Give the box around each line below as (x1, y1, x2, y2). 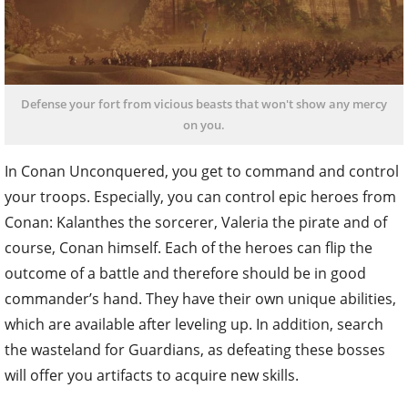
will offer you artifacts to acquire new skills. (5, 364, 299, 385)
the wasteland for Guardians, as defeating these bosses (5, 339, 385, 360)
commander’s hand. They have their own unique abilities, (5, 288, 396, 309)
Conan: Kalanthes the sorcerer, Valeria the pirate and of (5, 211, 387, 232)
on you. (183, 116, 225, 133)
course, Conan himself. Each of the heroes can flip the (5, 237, 372, 258)
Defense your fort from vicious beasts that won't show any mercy (21, 95, 387, 112)
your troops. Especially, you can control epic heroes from (5, 186, 396, 207)
